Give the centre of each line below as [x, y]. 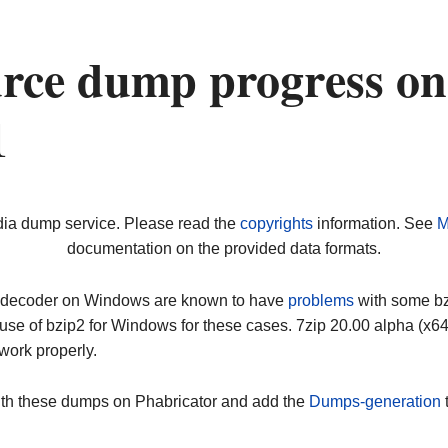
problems [321, 300]
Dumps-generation [375, 402]
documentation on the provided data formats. [224, 249]
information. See [374, 224]
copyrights [276, 224]
